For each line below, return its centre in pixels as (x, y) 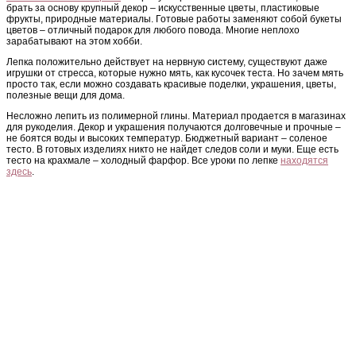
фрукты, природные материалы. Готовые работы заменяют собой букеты (174, 19)
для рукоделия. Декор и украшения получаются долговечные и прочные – (174, 128)
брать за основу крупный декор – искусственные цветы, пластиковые (163, 8)
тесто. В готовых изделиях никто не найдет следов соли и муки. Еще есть (172, 150)
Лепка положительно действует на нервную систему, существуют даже (167, 62)
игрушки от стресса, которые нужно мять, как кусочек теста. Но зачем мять (175, 74)
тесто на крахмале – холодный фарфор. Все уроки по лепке (143, 161)
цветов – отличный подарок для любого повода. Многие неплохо (153, 31)
